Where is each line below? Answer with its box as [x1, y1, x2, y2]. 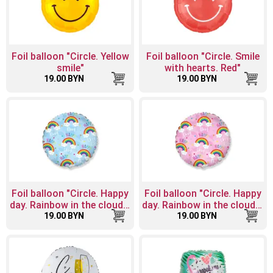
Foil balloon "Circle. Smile [146, 50, 260, 62]
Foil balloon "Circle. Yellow [11, 50, 129, 62]
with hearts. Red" [165, 62, 241, 74]
